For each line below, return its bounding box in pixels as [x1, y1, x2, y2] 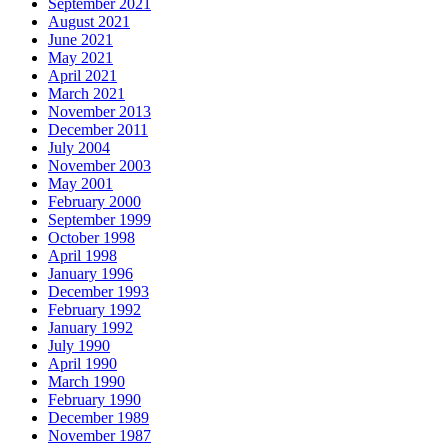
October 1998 [48, 229, 135, 247]
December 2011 [48, 121, 148, 139]
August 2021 [48, 13, 130, 31]
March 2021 [48, 85, 125, 103]
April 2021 [48, 67, 117, 85]
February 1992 [48, 301, 141, 319]
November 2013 [48, 103, 151, 121]
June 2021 [48, 31, 113, 49]
